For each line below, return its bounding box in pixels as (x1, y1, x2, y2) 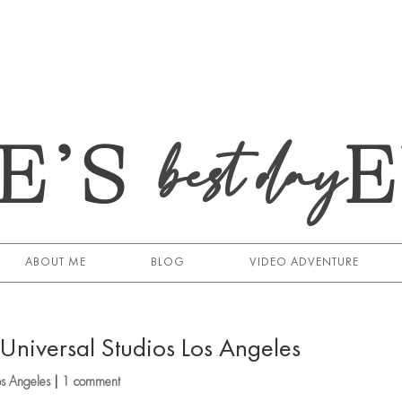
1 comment (62, 373, 121, 390)
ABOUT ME (24, 254, 86, 270)
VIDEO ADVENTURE (249, 254, 359, 270)
